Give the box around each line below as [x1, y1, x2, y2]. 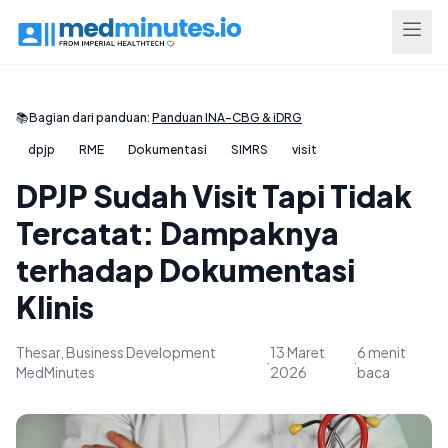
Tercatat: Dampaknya [16, 214, 339, 252]
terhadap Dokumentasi [16, 251, 355, 289]
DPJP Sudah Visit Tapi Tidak [16, 177, 412, 215]
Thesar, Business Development [16, 343, 216, 361]
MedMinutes [16, 363, 95, 381]
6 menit [357, 343, 407, 361]
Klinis [16, 288, 94, 326]
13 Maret [269, 343, 325, 361]
